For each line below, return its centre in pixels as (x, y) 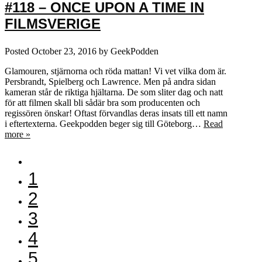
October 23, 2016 (64, 51)
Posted (18, 51)
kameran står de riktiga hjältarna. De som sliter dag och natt (114, 92)
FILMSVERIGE (53, 23)
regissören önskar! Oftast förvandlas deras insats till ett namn (116, 113)
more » (18, 134)
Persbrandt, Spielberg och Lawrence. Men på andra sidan (110, 81)
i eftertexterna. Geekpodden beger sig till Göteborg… (104, 123)
